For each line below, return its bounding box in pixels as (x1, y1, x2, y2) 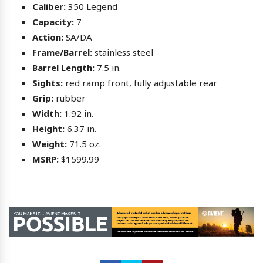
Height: (32, 122, 65, 134)
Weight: (32, 137, 67, 150)
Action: (32, 31, 63, 43)
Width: (32, 107, 62, 119)
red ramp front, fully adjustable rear (63, 76, 217, 89)
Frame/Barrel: (32, 46, 92, 58)
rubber (53, 92, 86, 104)
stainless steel (92, 46, 153, 58)
